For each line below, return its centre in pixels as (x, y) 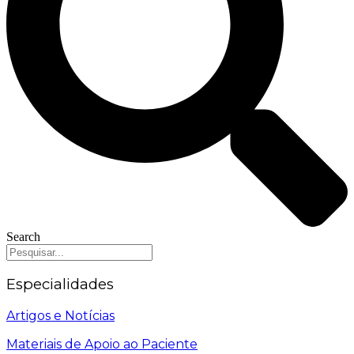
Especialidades (60, 284)
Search (23, 236)
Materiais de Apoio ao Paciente (102, 345)
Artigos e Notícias (60, 316)
